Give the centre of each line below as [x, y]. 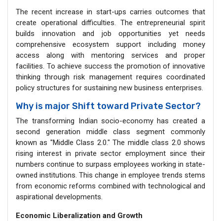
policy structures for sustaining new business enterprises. [110, 88]
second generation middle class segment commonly [110, 131]
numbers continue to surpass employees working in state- [110, 164]
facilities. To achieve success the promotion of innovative [110, 66]
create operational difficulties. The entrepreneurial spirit [110, 22]
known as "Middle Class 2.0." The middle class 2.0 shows [110, 142]
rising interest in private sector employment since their [110, 153]
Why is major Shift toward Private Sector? [108, 106]
